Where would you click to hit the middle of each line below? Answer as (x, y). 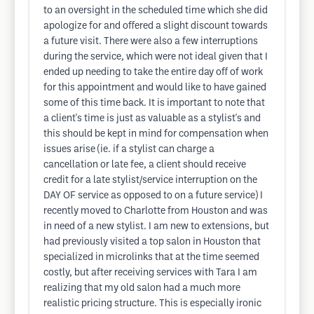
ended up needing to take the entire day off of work (153, 73)
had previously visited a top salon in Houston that (152, 242)
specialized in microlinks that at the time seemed (151, 258)
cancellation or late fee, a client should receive (145, 165)
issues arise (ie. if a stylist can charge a (129, 150)
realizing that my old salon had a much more (142, 288)
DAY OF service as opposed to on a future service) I (153, 196)
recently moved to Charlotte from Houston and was (156, 211)
